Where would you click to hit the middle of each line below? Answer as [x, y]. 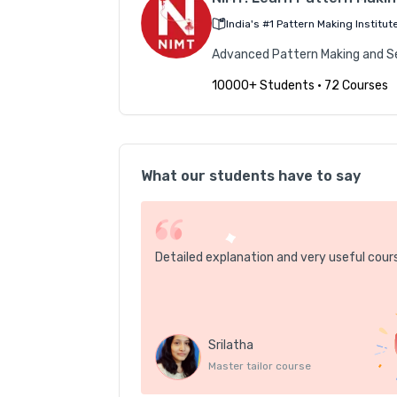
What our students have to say [251, 176]
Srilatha [231, 346]
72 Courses [357, 86]
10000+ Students [264, 86]
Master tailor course [260, 366]
